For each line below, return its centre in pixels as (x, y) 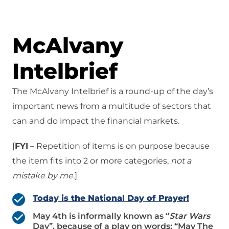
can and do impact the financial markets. (96, 121)
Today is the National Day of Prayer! (111, 198)
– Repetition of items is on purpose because (119, 146)
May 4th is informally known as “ (101, 216)
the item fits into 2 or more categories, (91, 161)
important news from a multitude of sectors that (112, 106)
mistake (29, 176)
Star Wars (190, 216)
